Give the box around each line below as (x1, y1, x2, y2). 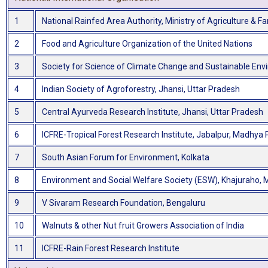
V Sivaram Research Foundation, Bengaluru (42, 198, 205, 208)
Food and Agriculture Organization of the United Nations (42, 39, 252, 49)
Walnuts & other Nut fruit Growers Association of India (42, 221, 244, 231)
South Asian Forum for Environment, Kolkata (42, 153, 209, 163)
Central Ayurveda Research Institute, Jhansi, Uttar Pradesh (42, 107, 263, 117)
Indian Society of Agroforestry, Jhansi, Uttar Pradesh (42, 84, 240, 95)
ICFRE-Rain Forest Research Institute (42, 243, 179, 254)
